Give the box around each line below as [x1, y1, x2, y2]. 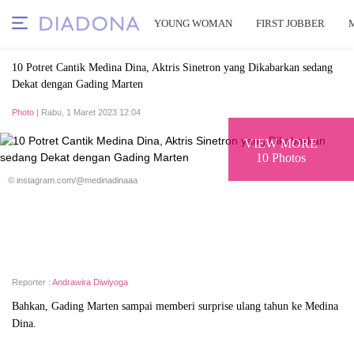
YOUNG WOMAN [154, 17, 232, 29]
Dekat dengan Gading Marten [12, 78, 143, 90]
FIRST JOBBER [256, 17, 325, 29]
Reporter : [12, 277, 52, 287]
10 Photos [256, 150, 306, 164]
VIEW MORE [244, 136, 318, 150]
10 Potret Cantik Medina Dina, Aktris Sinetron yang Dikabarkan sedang [12, 62, 333, 73]
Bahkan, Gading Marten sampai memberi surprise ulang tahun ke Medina [12, 300, 338, 312]
